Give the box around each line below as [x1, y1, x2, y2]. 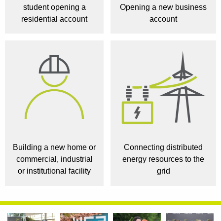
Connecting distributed [124, 143, 203, 152]
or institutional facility [18, 167, 91, 176]
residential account [21, 14, 87, 23]
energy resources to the [122, 155, 204, 164]
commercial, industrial [16, 155, 93, 164]
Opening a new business [120, 2, 207, 11]
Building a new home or [13, 143, 96, 152]
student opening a [23, 2, 86, 11]
